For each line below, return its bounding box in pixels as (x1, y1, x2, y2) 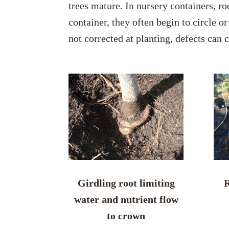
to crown (107, 210, 146, 222)
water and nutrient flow (74, 194, 178, 205)
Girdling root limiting (77, 177, 175, 189)
